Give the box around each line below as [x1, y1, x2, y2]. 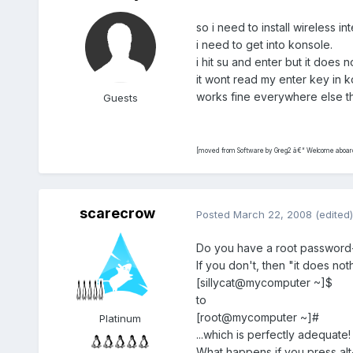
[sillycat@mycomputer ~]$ [195, 276, 333, 290]
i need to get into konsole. [195, 38, 333, 52]
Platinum [99, 312, 142, 325]
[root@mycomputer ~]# [195, 310, 319, 325]
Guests [102, 91, 138, 105]
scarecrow [79, 205, 155, 222]
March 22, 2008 [232, 207, 312, 221]
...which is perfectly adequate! [195, 328, 351, 342]
